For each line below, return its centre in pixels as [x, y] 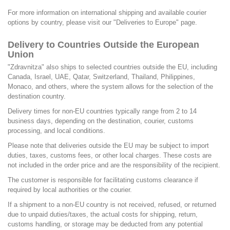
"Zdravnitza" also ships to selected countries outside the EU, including [112, 67]
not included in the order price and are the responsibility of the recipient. [114, 165]
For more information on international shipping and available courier [107, 12]
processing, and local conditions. [56, 130]
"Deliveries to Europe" [146, 22]
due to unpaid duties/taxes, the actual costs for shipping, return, [103, 214]
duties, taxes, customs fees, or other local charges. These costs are [110, 155]
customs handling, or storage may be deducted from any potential [105, 224]
